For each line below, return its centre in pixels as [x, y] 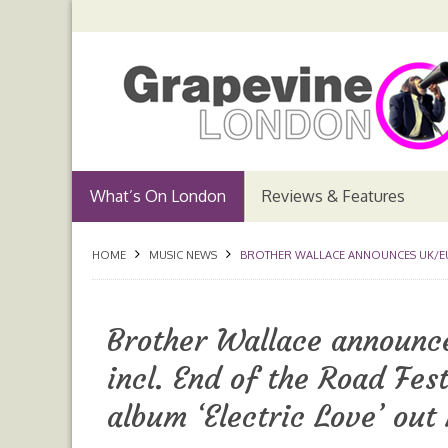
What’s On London [158, 196]
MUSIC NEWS [183, 255]
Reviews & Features [333, 196]
